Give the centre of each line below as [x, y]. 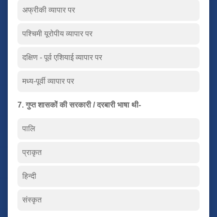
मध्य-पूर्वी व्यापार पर [48, 81]
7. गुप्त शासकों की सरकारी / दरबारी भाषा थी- [79, 105]
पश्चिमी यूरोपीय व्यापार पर [57, 33]
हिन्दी [29, 176]
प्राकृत [32, 152]
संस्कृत [32, 200]
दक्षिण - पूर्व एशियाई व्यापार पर [62, 57]
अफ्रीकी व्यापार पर [49, 10]
